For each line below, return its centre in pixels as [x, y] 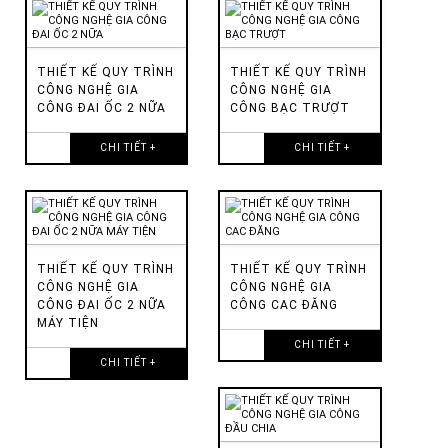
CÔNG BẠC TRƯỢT [290, 107]
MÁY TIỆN [68, 322]
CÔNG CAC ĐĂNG [284, 304]
